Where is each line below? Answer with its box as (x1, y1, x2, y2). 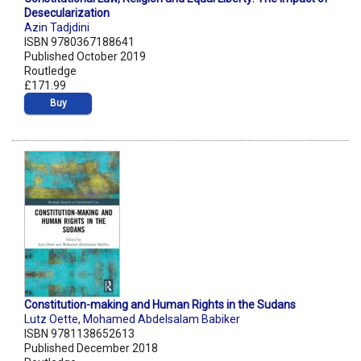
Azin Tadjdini (24, 21, 89, 35)
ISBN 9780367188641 (24, 35, 135, 49)
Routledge (24, 64, 77, 78)
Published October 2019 (24, 50, 146, 64)
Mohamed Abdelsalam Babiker (83, 313, 240, 326)
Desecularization (24, 6, 110, 20)
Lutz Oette (24, 313, 78, 326)
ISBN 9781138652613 (24, 327, 135, 341)
